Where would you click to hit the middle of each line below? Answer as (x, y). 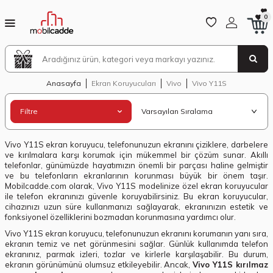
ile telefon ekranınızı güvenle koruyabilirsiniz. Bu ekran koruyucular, (136, 197)
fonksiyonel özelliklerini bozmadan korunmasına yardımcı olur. (120, 217)
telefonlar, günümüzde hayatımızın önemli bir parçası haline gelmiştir (136, 165)
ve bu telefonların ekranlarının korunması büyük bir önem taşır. (136, 176)
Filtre (29, 112)
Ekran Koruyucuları (124, 83)
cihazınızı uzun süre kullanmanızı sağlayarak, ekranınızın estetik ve (136, 207)
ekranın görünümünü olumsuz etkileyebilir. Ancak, (99, 265)
